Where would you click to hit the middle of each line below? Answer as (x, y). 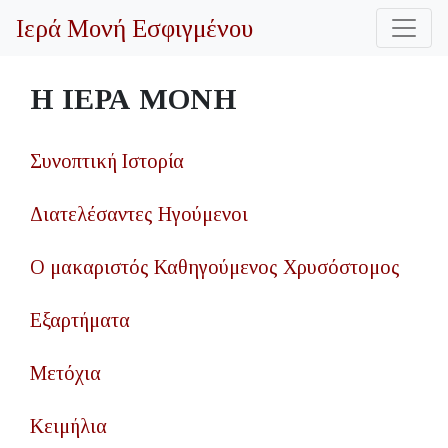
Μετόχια (65, 373)
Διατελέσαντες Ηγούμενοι (139, 214)
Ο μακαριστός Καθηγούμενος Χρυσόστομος (215, 267)
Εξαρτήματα (80, 320)
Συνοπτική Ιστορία (107, 161)
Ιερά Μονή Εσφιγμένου (134, 28)
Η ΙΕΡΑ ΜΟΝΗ (133, 98)
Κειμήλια (68, 426)
